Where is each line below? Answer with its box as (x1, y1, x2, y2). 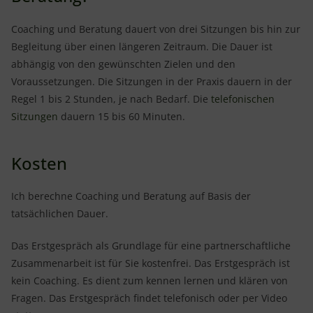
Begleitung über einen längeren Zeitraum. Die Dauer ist (11, 40, 272, 53)
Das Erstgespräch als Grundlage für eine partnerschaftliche (11, 239, 291, 252)
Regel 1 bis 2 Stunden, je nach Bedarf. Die (11, 92, 211, 105)
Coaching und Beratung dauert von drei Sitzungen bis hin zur (11, 22, 300, 36)
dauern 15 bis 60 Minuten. (58, 110, 185, 123)
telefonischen (211, 92, 275, 105)
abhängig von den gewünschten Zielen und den (11, 57, 235, 71)
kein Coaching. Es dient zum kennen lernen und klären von (11, 274, 288, 287)
